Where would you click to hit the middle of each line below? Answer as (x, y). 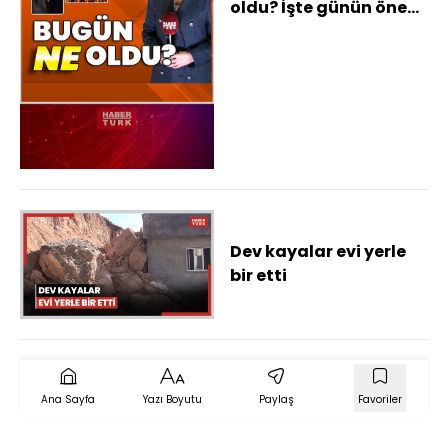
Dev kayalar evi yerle (318, 252)
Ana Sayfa (68, 399)
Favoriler (380, 399)
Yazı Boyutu (172, 399)
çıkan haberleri (294, 32)
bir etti (258, 276)
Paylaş (276, 399)
